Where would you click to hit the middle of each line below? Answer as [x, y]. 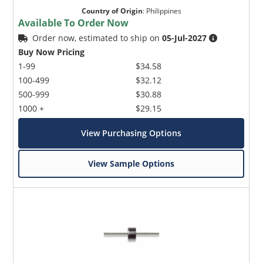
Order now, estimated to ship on [97, 38]
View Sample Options [131, 163]
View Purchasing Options [131, 133]
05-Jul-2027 [185, 38]
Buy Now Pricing [52, 52]
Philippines [163, 11]
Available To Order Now [74, 23]
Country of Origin [112, 11]
